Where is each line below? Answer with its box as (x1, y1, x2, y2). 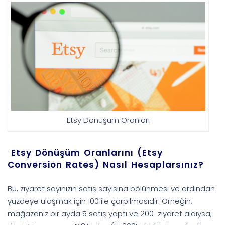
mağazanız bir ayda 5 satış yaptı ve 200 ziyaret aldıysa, (8, 208, 212, 219)
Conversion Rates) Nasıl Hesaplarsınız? (8, 158, 204, 171)
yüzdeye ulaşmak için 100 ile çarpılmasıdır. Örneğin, (8, 195, 192, 206)
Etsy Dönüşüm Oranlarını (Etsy (8, 146, 163, 159)
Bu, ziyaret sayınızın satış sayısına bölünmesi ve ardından (8, 183, 215, 194)
